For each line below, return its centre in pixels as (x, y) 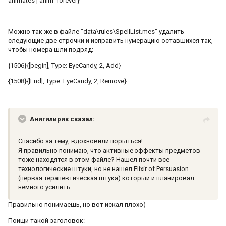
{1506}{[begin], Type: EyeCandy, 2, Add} (65, 66)
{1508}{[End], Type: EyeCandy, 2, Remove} (67, 81)
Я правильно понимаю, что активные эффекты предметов (109, 151)
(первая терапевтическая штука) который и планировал (106, 178)
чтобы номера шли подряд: (51, 50)
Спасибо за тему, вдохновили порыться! (80, 141)
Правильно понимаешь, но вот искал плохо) (77, 205)
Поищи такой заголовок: (46, 221)
